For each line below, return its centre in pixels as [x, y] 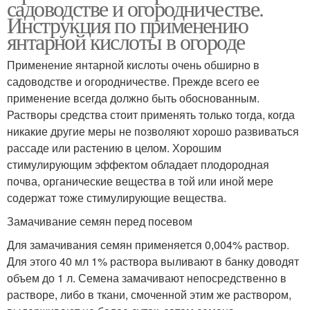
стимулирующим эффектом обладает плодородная [138, 164]
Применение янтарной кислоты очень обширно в [133, 64]
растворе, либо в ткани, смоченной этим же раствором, [149, 294]
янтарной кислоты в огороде [126, 41]
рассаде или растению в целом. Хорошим [114, 147]
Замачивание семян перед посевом [100, 221]
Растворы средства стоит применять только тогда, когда [151, 114]
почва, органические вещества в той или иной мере [140, 181]
